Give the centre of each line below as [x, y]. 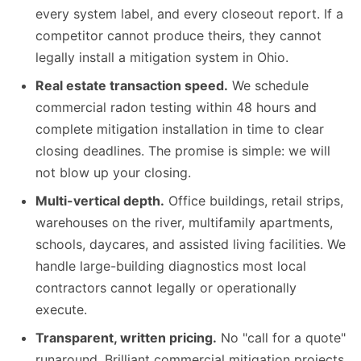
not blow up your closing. [113, 173]
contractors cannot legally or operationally [166, 288]
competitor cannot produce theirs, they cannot [178, 36]
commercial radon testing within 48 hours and [176, 108]
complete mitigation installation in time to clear [180, 129]
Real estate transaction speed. [132, 86]
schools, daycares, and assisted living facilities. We [191, 245]
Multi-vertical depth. [100, 201]
